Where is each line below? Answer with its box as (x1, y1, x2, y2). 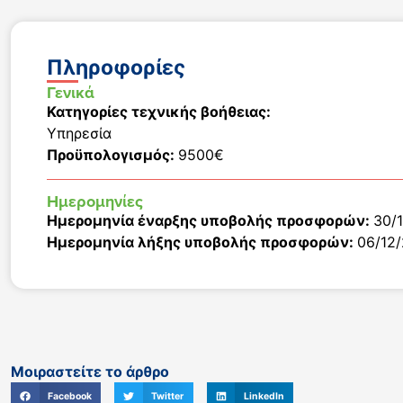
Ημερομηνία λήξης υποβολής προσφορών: (47, 232, 357, 251)
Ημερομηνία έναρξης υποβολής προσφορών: (47, 210, 373, 229)
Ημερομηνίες (47, 189, 143, 213)
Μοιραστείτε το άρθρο (11, 362, 169, 381)
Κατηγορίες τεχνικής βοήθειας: (47, 102, 271, 121)
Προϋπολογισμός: (47, 145, 178, 164)
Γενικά (47, 80, 94, 104)
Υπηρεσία (47, 123, 112, 142)
